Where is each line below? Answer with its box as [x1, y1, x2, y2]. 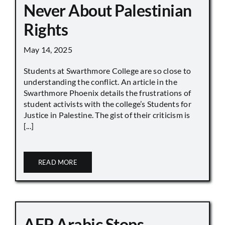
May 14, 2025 [24, 45, 72, 55]
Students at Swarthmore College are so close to [24, 66, 191, 76]
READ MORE [38, 158, 77, 167]
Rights [24, 20, 68, 40]
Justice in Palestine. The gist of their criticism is [24, 110, 190, 120]
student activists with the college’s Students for [24, 99, 191, 109]
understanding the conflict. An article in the [24, 77, 177, 87]
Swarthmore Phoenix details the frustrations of [24, 88, 191, 98]
